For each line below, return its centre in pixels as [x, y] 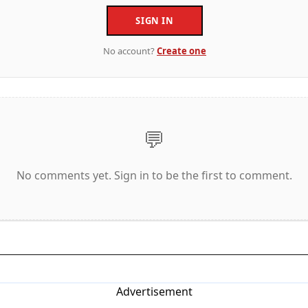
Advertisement [154, 291]
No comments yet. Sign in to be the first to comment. [154, 175]
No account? [130, 51]
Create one [181, 51]
